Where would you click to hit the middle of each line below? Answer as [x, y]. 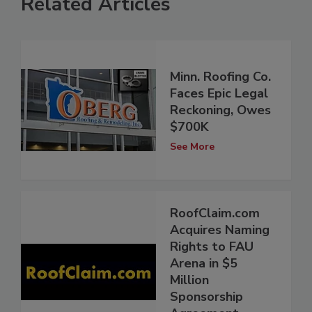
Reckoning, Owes [220, 110]
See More [192, 146]
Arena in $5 [204, 264]
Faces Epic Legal [219, 93]
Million [189, 280]
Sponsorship [206, 297]
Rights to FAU [212, 247]
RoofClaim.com [215, 213]
